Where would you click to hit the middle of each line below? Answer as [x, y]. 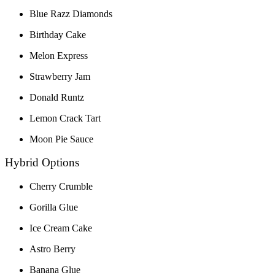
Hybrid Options [42, 163]
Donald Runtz [57, 97]
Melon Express [59, 55]
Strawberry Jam [60, 76]
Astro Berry [52, 249]
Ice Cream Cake [61, 228]
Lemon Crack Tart [65, 118]
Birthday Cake [58, 34]
